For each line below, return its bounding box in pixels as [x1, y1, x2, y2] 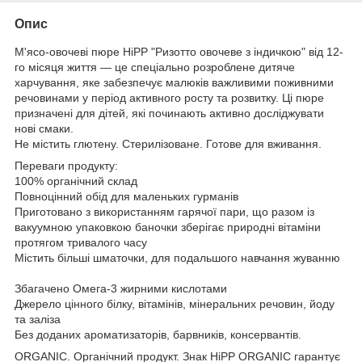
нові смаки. [15, 122, 74, 136]
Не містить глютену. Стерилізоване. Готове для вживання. [15, 137, 322, 151]
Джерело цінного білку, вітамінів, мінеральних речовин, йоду [15, 297, 335, 311]
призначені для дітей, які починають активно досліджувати [15, 107, 324, 120]
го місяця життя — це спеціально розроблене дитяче [15, 61, 295, 74]
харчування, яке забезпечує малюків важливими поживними [15, 76, 334, 90]
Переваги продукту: [15, 159, 121, 173]
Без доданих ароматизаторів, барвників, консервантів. [15, 328, 301, 342]
